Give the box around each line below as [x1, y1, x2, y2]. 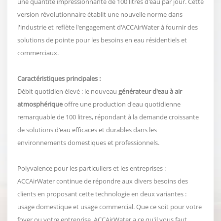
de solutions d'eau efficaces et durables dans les [17, 125, 157, 134]
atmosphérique [17, 99, 63, 109]
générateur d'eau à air [118, 86, 182, 96]
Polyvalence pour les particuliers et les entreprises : [17, 163, 166, 173]
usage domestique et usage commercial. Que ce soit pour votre [17, 202, 202, 211]
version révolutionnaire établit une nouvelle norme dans [17, 9, 183, 19]
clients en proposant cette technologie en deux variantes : [17, 189, 186, 198]
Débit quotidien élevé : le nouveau [17, 86, 118, 96]
